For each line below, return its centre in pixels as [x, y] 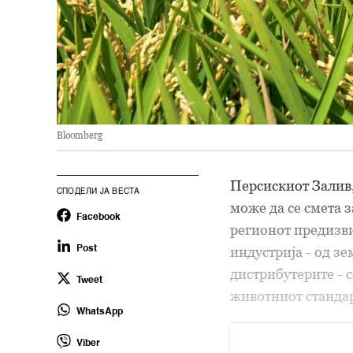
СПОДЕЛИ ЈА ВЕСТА [98, 191]
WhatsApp [100, 312]
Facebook [98, 217]
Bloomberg [80, 135]
